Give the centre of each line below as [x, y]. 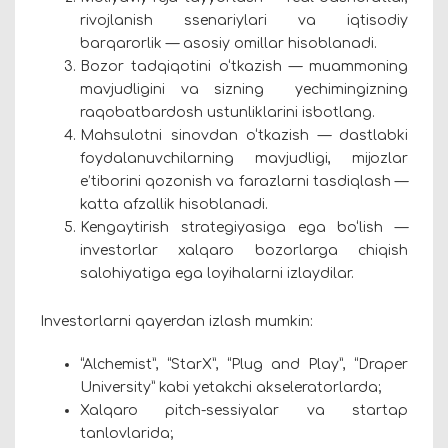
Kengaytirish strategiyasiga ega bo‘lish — [244, 227]
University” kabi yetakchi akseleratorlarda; [230, 387]
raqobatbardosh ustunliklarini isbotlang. [227, 112]
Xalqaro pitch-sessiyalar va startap [244, 410]
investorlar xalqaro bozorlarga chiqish [244, 250]
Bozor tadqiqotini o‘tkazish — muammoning [244, 66]
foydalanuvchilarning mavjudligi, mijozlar [244, 158]
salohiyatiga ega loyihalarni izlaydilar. [217, 273]
